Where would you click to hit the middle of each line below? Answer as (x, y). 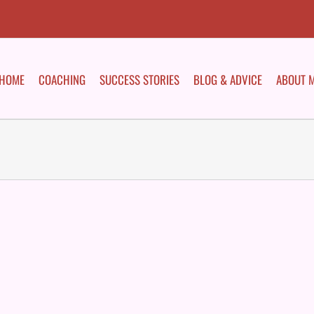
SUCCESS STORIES (139, 80)
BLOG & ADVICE (228, 80)
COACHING (62, 80)
